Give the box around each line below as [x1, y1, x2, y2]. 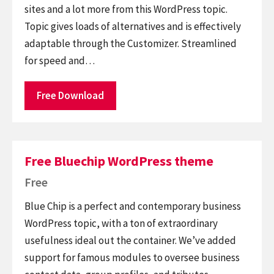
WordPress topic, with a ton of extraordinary [24, 216, 218, 230]
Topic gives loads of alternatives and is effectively [24, 20, 241, 33]
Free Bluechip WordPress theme [24, 152, 213, 169]
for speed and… [24, 54, 95, 67]
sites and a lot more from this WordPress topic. [24, 2, 228, 16]
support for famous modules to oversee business [24, 250, 240, 264]
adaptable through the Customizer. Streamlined [24, 37, 237, 50]
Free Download [37, 89, 104, 102]
